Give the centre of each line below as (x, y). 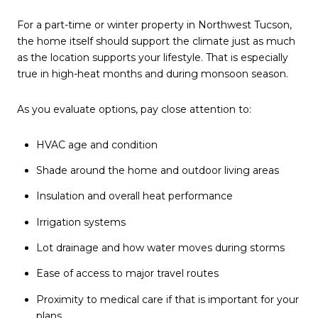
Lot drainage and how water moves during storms (160, 247)
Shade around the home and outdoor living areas (157, 171)
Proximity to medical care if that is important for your (167, 299)
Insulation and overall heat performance (134, 196)
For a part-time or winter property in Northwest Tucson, (154, 25)
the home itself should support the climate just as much (156, 42)
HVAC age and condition (97, 144)
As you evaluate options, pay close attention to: (134, 110)
